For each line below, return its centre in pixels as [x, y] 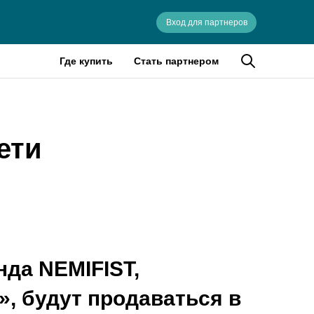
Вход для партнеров [206, 22]
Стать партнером [176, 61]
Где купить [86, 61]
